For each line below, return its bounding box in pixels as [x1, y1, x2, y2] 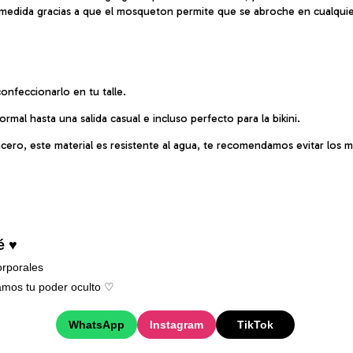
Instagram [149, 318, 203, 331]
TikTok [236, 318, 273, 331]
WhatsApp [68, 318, 124, 331]
